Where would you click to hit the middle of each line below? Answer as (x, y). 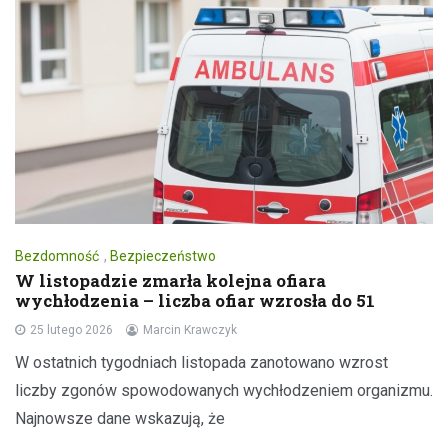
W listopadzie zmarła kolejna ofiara (170, 280)
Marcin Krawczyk (190, 329)
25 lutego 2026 (71, 329)
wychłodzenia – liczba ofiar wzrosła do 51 (195, 300)
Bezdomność (57, 255)
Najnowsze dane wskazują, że (120, 418)
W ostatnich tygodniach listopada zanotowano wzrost (201, 362)
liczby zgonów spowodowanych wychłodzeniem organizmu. (224, 390)
